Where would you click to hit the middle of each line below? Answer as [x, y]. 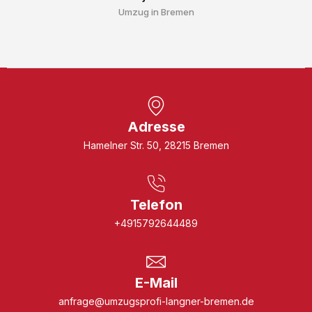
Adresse [156, 126]
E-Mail [156, 282]
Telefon [156, 204]
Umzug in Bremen [156, 11]
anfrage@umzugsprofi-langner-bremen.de [156, 301]
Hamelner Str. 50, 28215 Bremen [156, 145]
